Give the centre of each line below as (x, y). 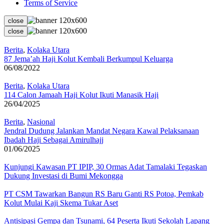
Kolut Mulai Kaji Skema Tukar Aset (61, 203)
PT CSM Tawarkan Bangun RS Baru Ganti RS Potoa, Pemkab (104, 194)
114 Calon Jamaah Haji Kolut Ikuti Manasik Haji (81, 95)
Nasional (41, 122)
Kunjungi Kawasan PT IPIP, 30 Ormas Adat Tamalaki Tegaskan (105, 167)
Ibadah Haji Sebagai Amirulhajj (54, 140)
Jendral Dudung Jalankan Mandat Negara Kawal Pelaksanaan (101, 131)
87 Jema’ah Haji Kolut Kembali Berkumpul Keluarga (88, 59)
